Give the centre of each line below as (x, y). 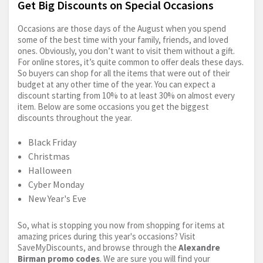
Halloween (50, 171)
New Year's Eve (57, 199)
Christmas (49, 156)
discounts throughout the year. (75, 118)
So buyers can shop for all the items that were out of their (124, 73)
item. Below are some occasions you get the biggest (113, 107)
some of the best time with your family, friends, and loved (123, 40)
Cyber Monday (56, 185)
